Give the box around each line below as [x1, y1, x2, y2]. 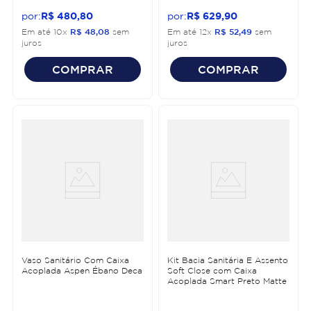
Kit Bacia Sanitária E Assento [167, 255, 288, 264]
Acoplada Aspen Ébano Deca [22, 265, 142, 275]
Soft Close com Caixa [167, 265, 257, 275]
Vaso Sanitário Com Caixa [22, 255, 129, 264]
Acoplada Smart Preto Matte [167, 276, 287, 285]
